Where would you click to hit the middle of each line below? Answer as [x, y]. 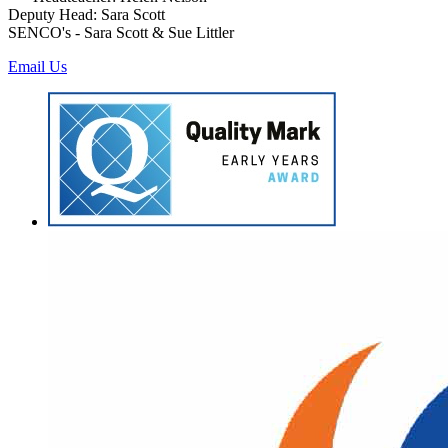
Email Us [37, 66]
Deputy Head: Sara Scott [86, 14]
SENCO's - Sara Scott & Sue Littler [121, 32]
